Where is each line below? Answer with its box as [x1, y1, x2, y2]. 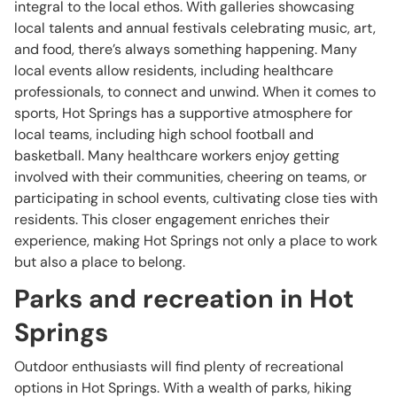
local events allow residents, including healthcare [14, 61, 333, 80]
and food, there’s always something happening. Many [14, 40, 357, 58]
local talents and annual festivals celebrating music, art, [14, 19, 376, 37]
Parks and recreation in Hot [14, 282, 354, 315]
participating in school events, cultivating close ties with [14, 189, 378, 207]
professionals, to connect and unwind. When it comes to [14, 82, 376, 101]
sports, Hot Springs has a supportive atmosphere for [14, 104, 353, 122]
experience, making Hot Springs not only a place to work [14, 231, 378, 250]
